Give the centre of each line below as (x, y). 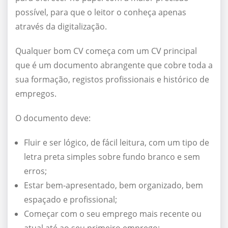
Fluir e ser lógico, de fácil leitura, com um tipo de (117, 143)
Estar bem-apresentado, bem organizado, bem (113, 186)
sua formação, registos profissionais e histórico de (112, 80)
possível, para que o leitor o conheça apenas (101, 12)
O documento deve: (53, 118)
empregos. (36, 94)
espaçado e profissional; (70, 200)
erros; (35, 171)
